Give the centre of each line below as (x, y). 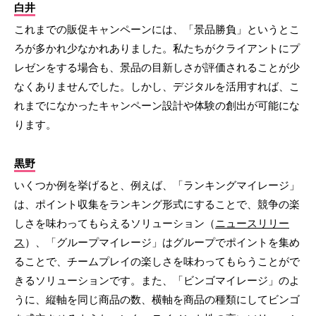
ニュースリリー (252, 224)
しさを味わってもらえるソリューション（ (115, 224)
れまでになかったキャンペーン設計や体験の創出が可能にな (157, 106)
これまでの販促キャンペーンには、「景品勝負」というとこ (157, 30)
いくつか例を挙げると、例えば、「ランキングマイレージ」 (157, 186)
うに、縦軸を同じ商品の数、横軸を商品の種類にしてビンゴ (157, 300)
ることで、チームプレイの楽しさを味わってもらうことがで (157, 262)
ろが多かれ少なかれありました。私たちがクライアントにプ (157, 49)
